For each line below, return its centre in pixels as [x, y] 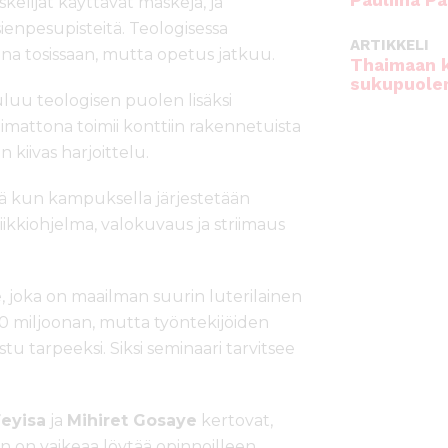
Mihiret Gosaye [132, 421]
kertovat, [235, 421]
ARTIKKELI [389, 45]
